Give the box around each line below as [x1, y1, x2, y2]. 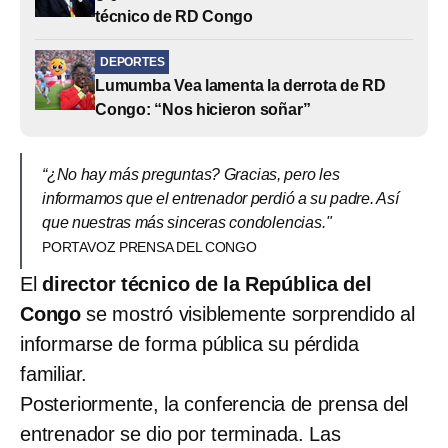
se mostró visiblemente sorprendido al [81, 302, 415, 325]
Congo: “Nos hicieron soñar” [95, 100, 311, 118]
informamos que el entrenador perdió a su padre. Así [42, 189, 399, 207]
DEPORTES [100, 54, 165, 69]
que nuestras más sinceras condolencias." [42, 213, 332, 231]
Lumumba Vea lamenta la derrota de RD [95, 76, 386, 94]
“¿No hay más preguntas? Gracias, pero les [42, 165, 340, 183]
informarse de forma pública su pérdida [20, 332, 359, 355]
